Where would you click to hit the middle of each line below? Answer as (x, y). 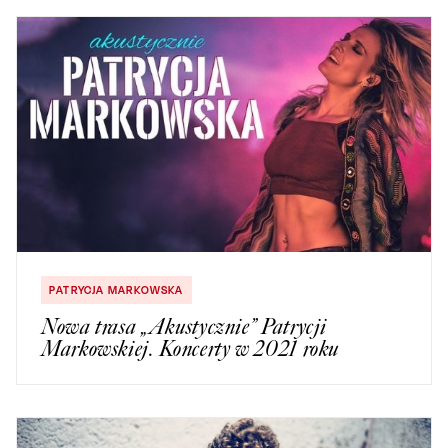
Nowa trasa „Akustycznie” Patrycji (184, 327)
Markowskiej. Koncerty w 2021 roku (190, 349)
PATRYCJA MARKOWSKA (116, 290)
